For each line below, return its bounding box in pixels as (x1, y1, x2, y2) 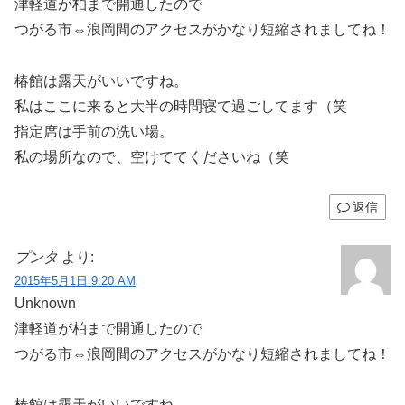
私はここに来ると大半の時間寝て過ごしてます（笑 (14, 99, 347, 115)
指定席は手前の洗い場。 (14, 124, 174, 140)
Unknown (14, 295, 76, 311)
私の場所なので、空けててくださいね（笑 (14, 149, 289, 165)
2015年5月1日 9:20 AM (14, 273, 136, 287)
